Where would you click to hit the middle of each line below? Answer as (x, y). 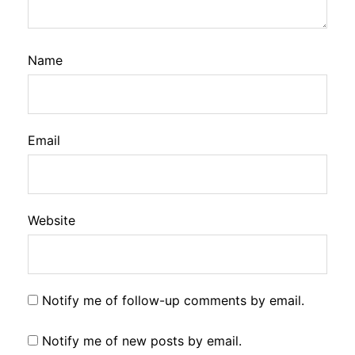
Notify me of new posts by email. (142, 340)
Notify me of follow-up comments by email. (173, 300)
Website (52, 220)
